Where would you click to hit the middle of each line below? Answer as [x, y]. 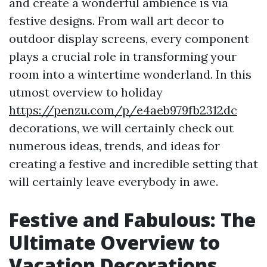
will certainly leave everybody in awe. [114, 182]
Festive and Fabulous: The [132, 220]
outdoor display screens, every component [129, 39]
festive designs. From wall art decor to [117, 21]
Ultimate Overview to [114, 243]
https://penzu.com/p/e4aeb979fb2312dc [123, 110]
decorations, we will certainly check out [121, 128]
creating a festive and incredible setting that [133, 164]
